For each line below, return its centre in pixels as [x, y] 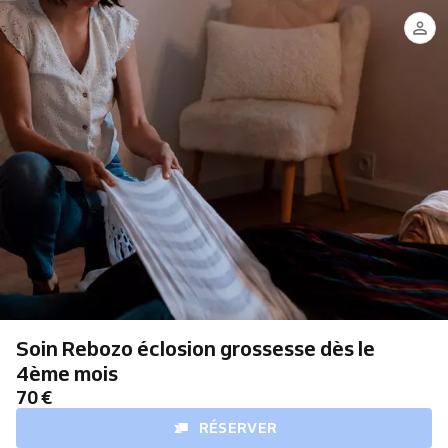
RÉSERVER [238, 427]
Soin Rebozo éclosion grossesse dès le [195, 348]
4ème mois [67, 373]
